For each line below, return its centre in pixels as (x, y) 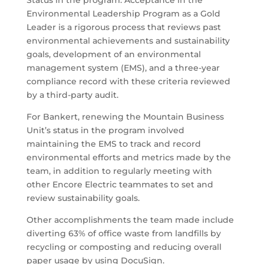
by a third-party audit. (72, 95)
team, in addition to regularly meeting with (119, 171)
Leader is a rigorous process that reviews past (123, 27)
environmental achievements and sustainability (128, 41)
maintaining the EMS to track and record (113, 144)
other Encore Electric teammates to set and (120, 184)
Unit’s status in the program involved (105, 130)
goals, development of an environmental (113, 54)
